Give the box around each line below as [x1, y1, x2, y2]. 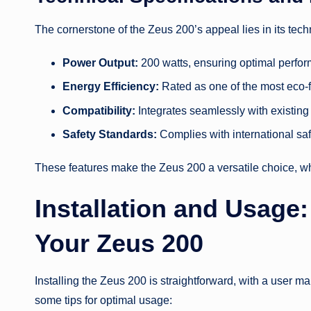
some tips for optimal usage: [35, 294, 172, 307]
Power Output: [62, 57, 138, 69]
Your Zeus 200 [35, 229, 203, 258]
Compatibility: [62, 104, 135, 117]
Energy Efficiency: [62, 81, 159, 93]
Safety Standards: [62, 128, 157, 141]
